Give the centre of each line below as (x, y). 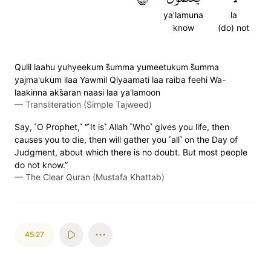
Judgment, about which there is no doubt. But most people (131, 152)
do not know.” (41, 165)
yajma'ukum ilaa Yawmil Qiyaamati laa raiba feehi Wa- (120, 80)
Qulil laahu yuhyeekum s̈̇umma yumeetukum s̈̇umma (117, 67)
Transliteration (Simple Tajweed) (89, 104)
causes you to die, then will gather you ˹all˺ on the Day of (126, 139)
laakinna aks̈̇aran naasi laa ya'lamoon (87, 92)
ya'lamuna (183, 15)
